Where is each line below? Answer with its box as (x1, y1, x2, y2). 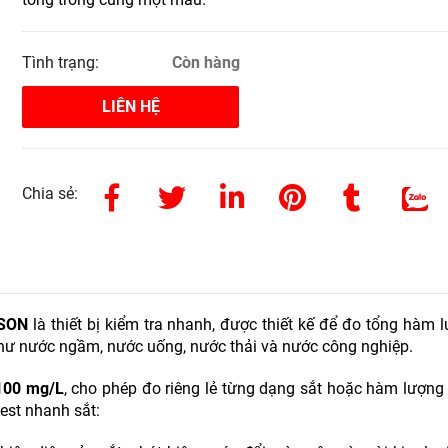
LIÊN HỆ (101, 97, 160, 117)
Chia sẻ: (22, 184, 79, 204)
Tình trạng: (22, 53, 104, 73)
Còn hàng (171, 53, 240, 73)
